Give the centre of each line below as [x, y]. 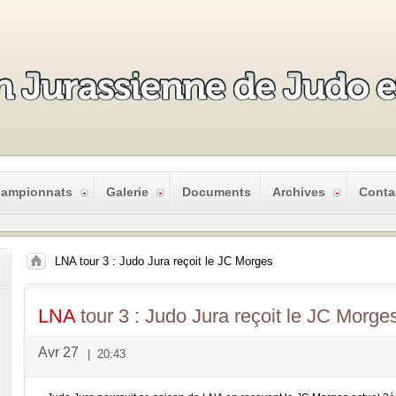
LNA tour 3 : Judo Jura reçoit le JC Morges [164, 261]
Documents [217, 192]
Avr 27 [58, 352]
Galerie [127, 192]
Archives [299, 192]
